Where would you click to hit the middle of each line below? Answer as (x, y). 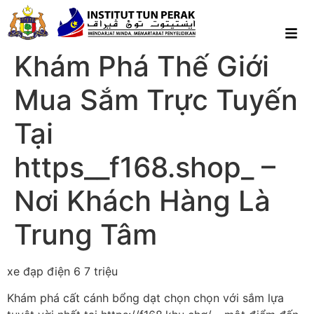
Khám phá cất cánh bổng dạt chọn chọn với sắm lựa (145, 298)
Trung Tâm (86, 235)
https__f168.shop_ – (145, 168)
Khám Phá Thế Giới (142, 67)
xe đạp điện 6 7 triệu (62, 272)
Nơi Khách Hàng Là (142, 201)
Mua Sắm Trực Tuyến (156, 100)
